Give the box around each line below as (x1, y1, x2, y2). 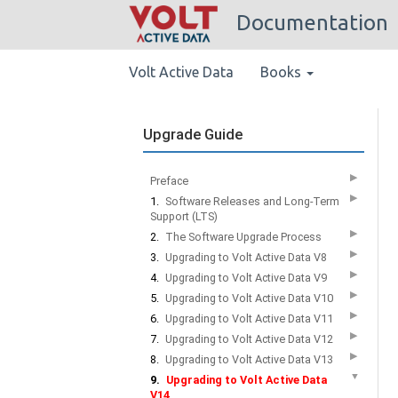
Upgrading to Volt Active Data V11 (165, 312, 333, 325)
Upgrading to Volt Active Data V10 (165, 291, 333, 305)
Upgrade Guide (143, 125, 243, 143)
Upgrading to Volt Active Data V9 (165, 271, 327, 284)
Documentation (231, 10, 388, 35)
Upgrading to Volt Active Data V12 (165, 332, 333, 346)
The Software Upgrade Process (165, 230, 322, 243)
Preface (150, 174, 188, 187)
